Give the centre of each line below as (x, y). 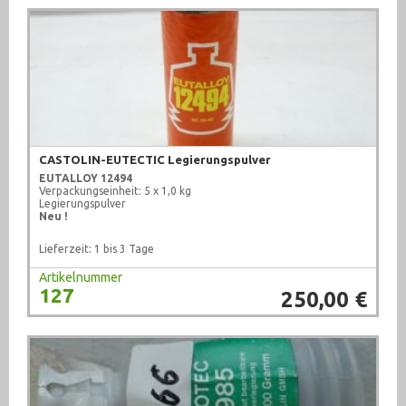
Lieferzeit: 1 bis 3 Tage (97, 249)
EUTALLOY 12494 (86, 179)
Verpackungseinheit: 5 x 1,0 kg (115, 191)
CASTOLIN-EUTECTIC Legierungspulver (155, 160)
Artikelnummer (81, 278)
